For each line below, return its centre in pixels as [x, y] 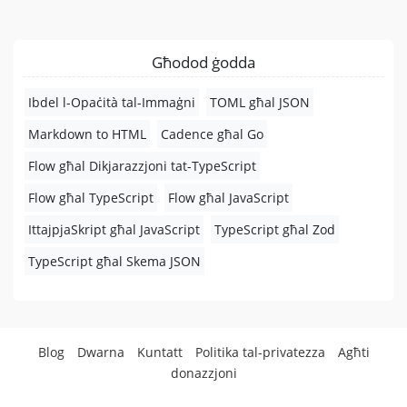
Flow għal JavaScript [228, 198]
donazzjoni [203, 373]
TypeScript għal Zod [275, 229]
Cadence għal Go [212, 134]
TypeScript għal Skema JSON [114, 261]
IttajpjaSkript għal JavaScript [114, 229]
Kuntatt [159, 352]
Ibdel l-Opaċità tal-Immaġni [112, 102]
